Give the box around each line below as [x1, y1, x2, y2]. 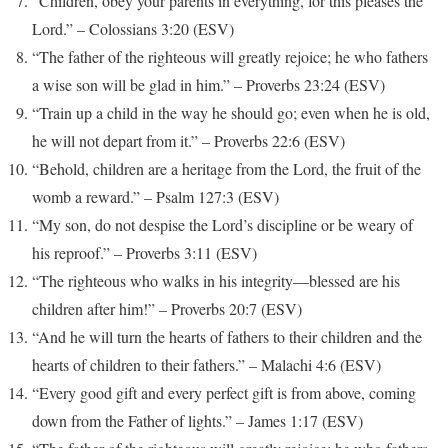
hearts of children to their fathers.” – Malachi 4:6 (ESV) [32, 354, 381, 376]
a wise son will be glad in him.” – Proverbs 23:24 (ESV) [32, 74, 385, 96]
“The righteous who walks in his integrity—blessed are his [32, 270, 400, 292]
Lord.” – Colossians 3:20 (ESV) [32, 18, 234, 40]
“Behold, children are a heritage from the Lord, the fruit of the [32, 158, 421, 180]
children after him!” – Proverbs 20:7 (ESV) [32, 298, 302, 320]
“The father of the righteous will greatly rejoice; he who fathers [32, 46, 428, 68]
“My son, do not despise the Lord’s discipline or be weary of [32, 214, 413, 236]
